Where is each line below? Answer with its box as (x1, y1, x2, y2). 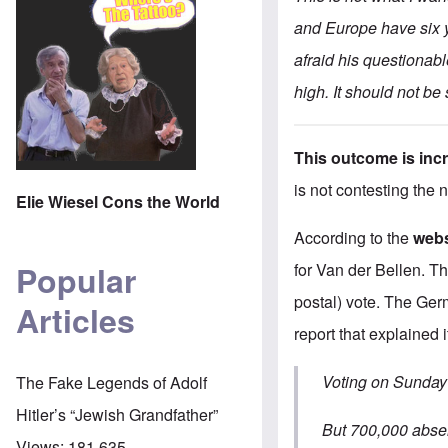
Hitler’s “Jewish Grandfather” (16, 402, 218, 426)
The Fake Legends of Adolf (16, 370, 207, 394)
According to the (294, 225, 414, 249)
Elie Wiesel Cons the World (16, 189, 220, 213)
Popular (16, 257, 136, 304)
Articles (16, 297, 135, 344)
